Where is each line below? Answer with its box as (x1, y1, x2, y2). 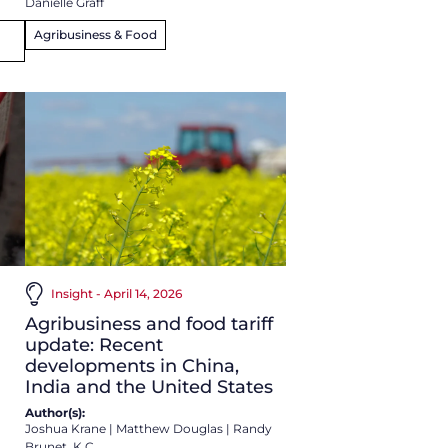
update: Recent (24, 333, 163, 356)
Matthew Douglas (115, 420, 223, 436)
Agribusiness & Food (33, 26, 157, 42)
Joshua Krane (24, 420, 106, 436)
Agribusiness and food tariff (24, 312, 273, 335)
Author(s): (24, 404, 85, 420)
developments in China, (24, 354, 239, 377)
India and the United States (24, 375, 273, 398)
